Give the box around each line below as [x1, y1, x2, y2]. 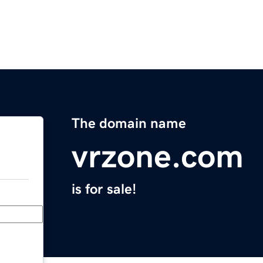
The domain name [72, 116, 186, 131]
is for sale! [72, 182, 136, 197]
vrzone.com [72, 140, 244, 173]
